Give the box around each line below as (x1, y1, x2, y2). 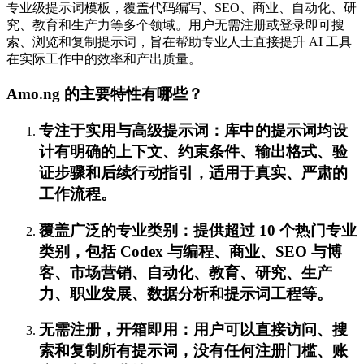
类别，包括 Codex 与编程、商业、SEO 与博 (39, 242, 342, 260)
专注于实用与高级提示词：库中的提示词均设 (39, 121, 348, 139)
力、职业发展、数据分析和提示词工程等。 (39, 284, 332, 302)
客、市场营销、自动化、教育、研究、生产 (39, 263, 332, 281)
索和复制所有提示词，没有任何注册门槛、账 (39, 342, 348, 360)
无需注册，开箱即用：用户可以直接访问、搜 (39, 321, 348, 339)
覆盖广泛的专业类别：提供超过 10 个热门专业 (39, 221, 357, 239)
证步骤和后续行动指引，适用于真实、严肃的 (39, 163, 348, 181)
